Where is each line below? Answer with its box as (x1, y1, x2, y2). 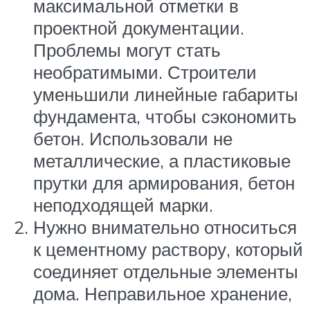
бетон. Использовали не (33, 127, 232, 149)
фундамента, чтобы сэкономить (33, 104, 297, 127)
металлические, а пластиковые (33, 149, 291, 172)
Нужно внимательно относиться (33, 215, 297, 238)
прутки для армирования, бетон (33, 171, 295, 194)
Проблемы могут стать (33, 38, 221, 61)
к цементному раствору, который (33, 237, 303, 260)
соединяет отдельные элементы (33, 259, 298, 282)
